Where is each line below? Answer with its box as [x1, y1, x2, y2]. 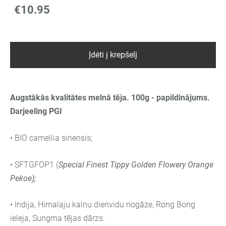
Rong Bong [156, 200, 195, 210]
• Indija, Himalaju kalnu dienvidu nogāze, [10, 200, 156, 210]
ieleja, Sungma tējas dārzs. [10, 213, 105, 223]
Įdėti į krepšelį [89, 50, 137, 60]
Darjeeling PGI [10, 106, 62, 117]
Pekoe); [10, 173, 36, 183]
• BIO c [10, 133, 33, 143]
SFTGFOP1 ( [15, 159, 59, 169]
